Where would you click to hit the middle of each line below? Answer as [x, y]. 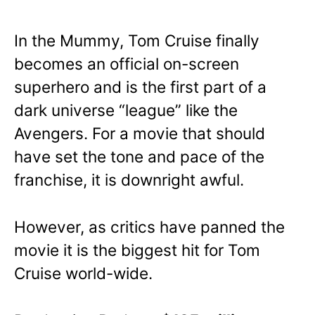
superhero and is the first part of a [140, 86]
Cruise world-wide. [83, 273]
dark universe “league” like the [126, 110]
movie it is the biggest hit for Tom [137, 250]
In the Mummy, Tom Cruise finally [137, 40]
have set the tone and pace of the [139, 156]
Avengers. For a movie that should [140, 133]
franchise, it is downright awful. [129, 179]
